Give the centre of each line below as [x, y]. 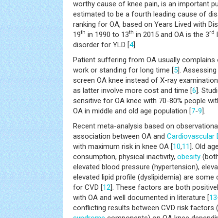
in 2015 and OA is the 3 [172, 35]
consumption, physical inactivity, [125, 157]
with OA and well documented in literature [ [141, 198]
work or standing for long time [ [123, 70]
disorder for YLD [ [101, 45]
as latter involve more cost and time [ [133, 91]
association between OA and [120, 136]
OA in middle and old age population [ [132, 111]
